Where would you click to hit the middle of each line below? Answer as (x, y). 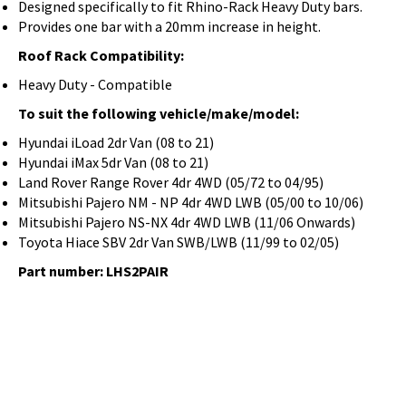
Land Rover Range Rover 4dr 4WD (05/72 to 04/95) (171, 182)
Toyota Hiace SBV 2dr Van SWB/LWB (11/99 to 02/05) (179, 242)
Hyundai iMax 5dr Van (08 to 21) (113, 162)
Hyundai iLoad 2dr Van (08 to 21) (116, 142)
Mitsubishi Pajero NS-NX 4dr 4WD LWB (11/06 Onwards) (187, 222)
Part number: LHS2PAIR (93, 271)
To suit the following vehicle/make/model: (159, 113)
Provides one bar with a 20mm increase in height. (169, 26)
